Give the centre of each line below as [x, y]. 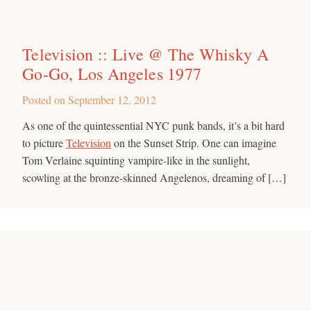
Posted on [45, 99]
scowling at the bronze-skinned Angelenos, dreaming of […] [154, 177]
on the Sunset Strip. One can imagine [194, 142]
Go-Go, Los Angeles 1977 [112, 73]
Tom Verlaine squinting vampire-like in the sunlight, [136, 160]
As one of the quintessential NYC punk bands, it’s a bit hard [153, 125]
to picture [44, 142]
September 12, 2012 [112, 99]
